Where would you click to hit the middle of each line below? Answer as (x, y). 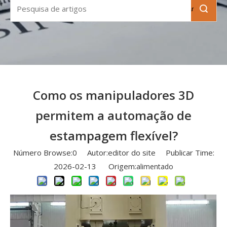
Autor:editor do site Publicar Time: (145, 153)
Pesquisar (179, 9)
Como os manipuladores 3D (113, 95)
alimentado (155, 166)
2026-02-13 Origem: (95, 166)
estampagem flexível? (113, 136)
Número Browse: (43, 153)
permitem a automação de (113, 115)
